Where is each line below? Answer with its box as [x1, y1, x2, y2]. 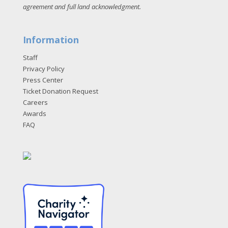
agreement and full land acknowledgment [22, 2, 139, 12]
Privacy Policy [22, 64, 65, 74]
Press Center [22, 75, 63, 85]
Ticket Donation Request [22, 87, 98, 96]
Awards [22, 109, 46, 119]
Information [22, 34, 79, 46]
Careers [22, 98, 48, 107]
